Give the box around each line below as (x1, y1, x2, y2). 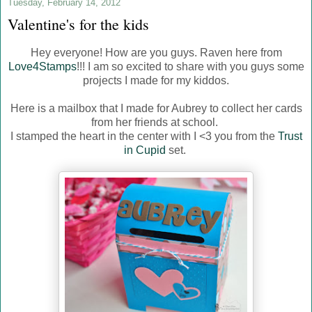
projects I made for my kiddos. (83, 74, 229, 86)
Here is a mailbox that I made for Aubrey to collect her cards (10, 102, 302, 114)
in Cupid (123, 143, 169, 156)
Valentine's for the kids (8, 14, 149, 35)
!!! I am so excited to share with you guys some (76, 60, 304, 72)
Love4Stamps (8, 60, 77, 72)
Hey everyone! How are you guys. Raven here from (30, 46, 282, 58)
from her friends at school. (91, 116, 221, 128)
